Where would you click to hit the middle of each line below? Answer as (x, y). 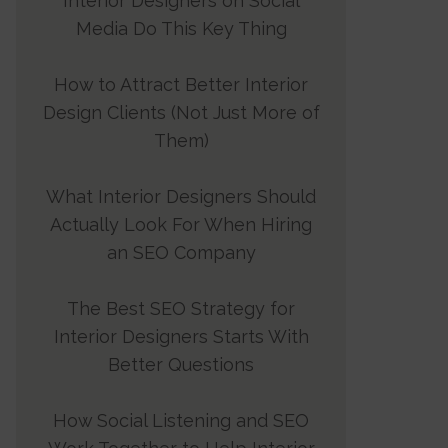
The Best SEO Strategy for (181, 308)
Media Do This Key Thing (181, 28)
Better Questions (181, 364)
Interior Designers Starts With (181, 336)
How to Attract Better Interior (181, 84)
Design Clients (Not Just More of (181, 112)
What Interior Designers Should (181, 196)
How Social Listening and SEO (181, 420)
